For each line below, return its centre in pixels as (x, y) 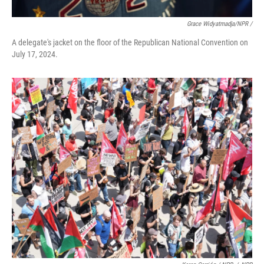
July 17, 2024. (35, 54)
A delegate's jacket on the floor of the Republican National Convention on (130, 42)
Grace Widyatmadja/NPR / (220, 24)
